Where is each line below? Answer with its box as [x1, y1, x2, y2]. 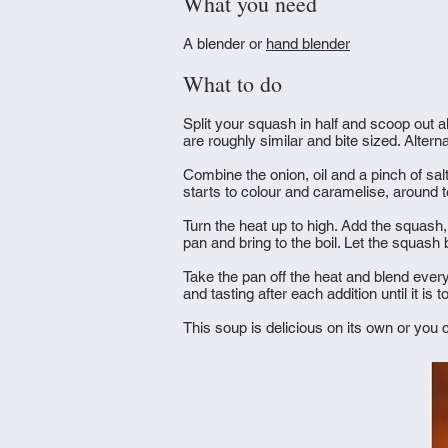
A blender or [183, 35, 266, 52]
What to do [183, 69, 282, 98]
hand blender [266, 35, 350, 52]
